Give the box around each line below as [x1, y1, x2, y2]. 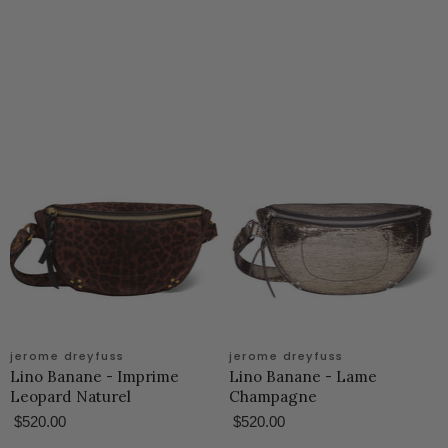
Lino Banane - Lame [229, 366, 377, 386]
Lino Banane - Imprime [10, 366, 179, 386]
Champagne [229, 386, 317, 406]
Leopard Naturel [10, 386, 131, 406]
